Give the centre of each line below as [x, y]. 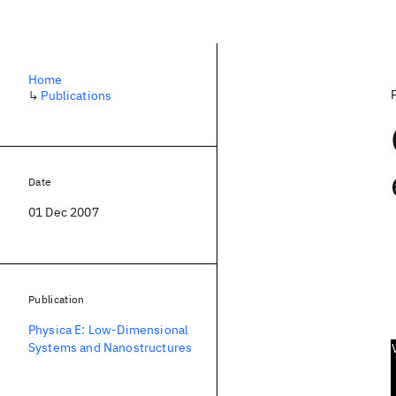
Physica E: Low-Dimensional [109, 330]
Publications [76, 95]
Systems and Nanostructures [110, 347]
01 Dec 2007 [64, 212]
